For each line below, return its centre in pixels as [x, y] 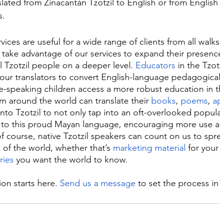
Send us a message [98, 183]
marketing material [149, 148]
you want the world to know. [71, 160]
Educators [155, 66]
